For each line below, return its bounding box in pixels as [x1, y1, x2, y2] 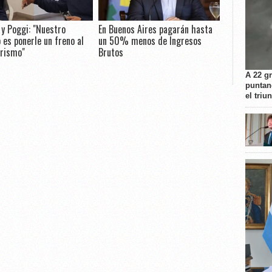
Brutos [98, 45, 123, 60]
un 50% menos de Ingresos [98, 33, 202, 49]
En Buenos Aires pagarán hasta [98, 22, 212, 37]
